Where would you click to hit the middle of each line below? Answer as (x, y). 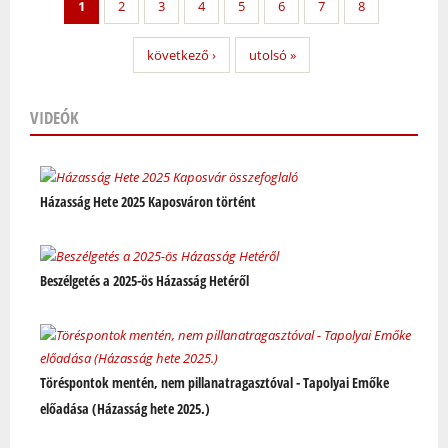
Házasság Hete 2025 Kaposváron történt (148, 202)
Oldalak (61, 169)
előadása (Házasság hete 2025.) (125, 409)
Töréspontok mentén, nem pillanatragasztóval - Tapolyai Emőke (214, 383)
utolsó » (272, 55)
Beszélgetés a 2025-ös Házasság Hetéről (144, 281)
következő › (181, 55)
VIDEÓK (54, 118)
